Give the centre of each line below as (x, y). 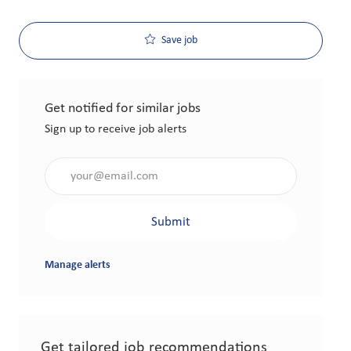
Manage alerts (78, 266)
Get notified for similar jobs (123, 109)
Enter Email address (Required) (123, 166)
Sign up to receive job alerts (116, 130)
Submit (171, 222)
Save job (179, 41)
